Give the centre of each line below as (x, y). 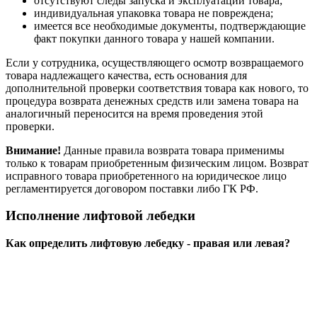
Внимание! (33, 150)
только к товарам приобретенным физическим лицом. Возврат (157, 163)
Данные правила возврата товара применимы (173, 150)
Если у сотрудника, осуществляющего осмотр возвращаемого (155, 62)
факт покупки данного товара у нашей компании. (154, 38)
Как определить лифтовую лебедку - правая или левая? (148, 243)
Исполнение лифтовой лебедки (100, 216)
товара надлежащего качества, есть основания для (126, 75)
